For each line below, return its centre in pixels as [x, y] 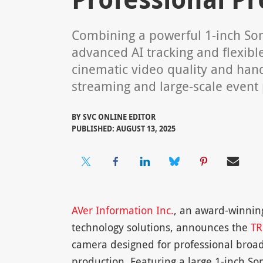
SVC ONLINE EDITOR [119, 117]
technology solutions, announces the [161, 227]
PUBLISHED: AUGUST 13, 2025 [123, 129]
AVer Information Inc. [122, 210]
